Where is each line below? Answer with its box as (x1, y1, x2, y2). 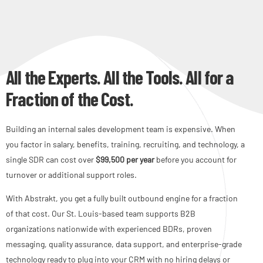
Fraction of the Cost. (6, 87, 133, 110)
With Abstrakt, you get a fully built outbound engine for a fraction (6, 193, 238, 203)
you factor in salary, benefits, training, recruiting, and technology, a (6, 139, 245, 149)
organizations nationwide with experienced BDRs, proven (6, 223, 212, 234)
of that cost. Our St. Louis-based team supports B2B (6, 208, 195, 218)
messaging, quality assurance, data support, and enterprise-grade (6, 238, 242, 249)
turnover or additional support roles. (6, 169, 137, 180)
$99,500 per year (96, 154, 154, 164)
